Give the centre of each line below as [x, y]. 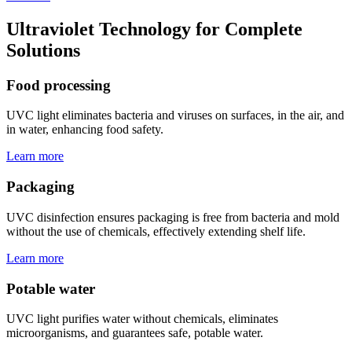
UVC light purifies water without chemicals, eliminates [142, 319]
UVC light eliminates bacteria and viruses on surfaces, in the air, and [175, 115]
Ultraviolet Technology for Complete [154, 29]
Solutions [43, 50]
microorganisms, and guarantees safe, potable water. [135, 333]
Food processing [59, 85]
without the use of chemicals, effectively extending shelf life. [156, 231]
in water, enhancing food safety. [85, 130]
